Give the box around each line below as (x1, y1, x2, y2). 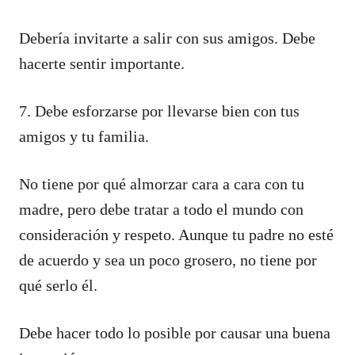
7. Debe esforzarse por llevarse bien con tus (19, 101, 300, 120)
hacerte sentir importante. (19, 54, 185, 72)
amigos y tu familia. (19, 127, 149, 145)
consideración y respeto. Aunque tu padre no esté (19, 225, 334, 243)
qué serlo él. (19, 276, 97, 294)
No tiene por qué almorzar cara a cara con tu (19, 174, 304, 193)
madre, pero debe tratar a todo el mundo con (19, 200, 303, 218)
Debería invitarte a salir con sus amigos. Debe (19, 29, 315, 47)
